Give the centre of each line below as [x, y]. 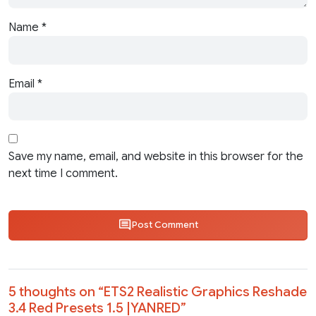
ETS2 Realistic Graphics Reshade [205, 291]
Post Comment [165, 225]
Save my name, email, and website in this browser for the [156, 157]
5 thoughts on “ [56, 291]
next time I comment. [63, 174]
